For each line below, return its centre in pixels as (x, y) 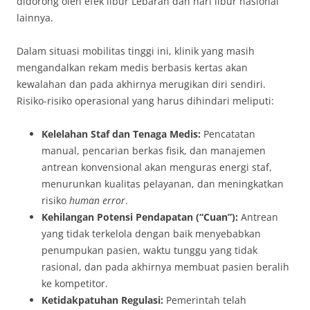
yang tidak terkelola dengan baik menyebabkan (151, 233)
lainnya (34, 17)
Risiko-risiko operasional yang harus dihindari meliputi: (145, 100)
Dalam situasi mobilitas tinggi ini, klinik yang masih (136, 51)
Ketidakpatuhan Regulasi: (102, 300)
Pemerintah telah (205, 300)
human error (97, 200)
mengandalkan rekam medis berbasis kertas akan (132, 67)
